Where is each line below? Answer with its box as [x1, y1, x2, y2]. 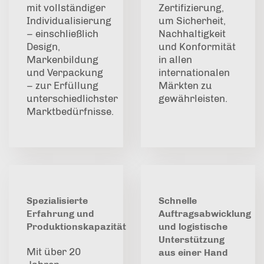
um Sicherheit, [159, 15, 226, 27]
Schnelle [159, 195, 197, 207]
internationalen [159, 67, 230, 79]
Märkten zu [159, 80, 212, 92]
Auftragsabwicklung [159, 208, 251, 220]
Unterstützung [159, 234, 225, 246]
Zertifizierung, [159, 2, 224, 14]
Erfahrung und [27, 208, 94, 220]
